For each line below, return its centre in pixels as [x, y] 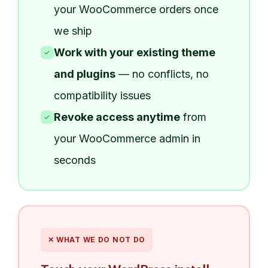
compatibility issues [102, 95]
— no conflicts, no [162, 74]
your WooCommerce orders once [136, 9]
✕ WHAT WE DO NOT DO [97, 239]
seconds [74, 160]
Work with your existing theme [134, 52]
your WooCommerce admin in [127, 138]
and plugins [84, 74]
